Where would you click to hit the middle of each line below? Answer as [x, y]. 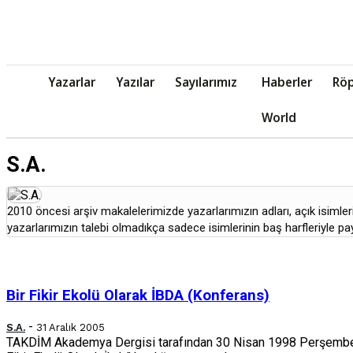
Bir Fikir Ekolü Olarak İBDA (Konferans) [138, 296]
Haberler [287, 82]
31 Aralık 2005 [71, 327]
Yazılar [135, 82]
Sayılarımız [206, 82]
